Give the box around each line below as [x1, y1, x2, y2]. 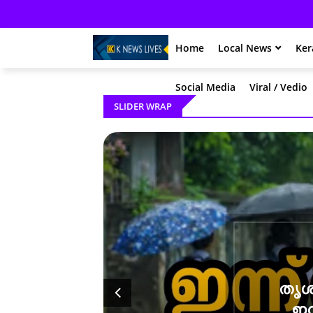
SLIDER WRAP [114, 100, 172, 112]
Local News [217, 41, 272, 54]
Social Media [175, 80, 235, 94]
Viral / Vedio [249, 80, 307, 94]
